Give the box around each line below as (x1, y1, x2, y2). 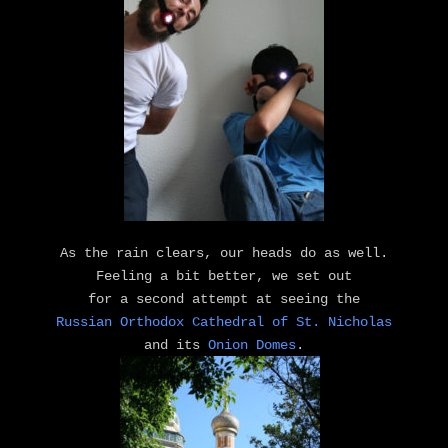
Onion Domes (208, 336, 296, 353)
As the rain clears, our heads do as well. (60, 244, 388, 261)
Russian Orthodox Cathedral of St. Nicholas (56, 313, 392, 330)
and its (144, 336, 208, 353)
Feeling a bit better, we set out (96, 267, 352, 284)
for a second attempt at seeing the (88, 290, 360, 307)
